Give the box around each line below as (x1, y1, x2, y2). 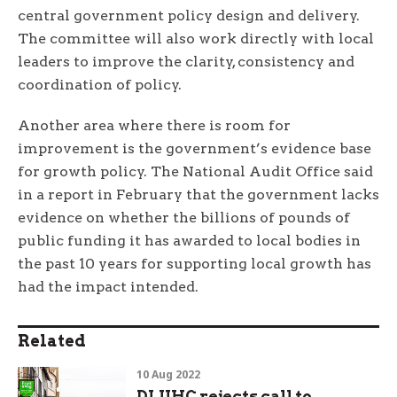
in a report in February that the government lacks (18, 186, 379, 204)
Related (18, 331, 86, 351)
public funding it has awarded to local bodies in (18, 232, 361, 250)
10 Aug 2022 (136, 367, 201, 383)
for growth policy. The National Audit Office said (18, 163, 373, 181)
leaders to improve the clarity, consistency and (18, 53, 354, 71)
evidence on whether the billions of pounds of (18, 209, 350, 227)
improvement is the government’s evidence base (18, 140, 371, 158)
